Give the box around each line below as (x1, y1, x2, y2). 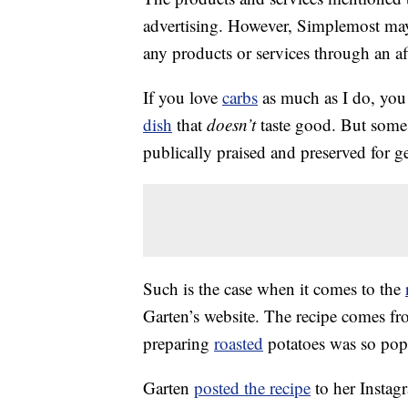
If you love (143, 86, 222, 109)
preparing (143, 331, 214, 355)
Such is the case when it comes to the (143, 277, 405, 301)
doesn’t (207, 113, 256, 137)
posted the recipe (194, 376, 311, 400)
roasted (214, 331, 263, 355)
